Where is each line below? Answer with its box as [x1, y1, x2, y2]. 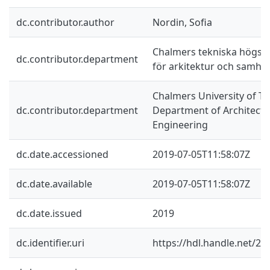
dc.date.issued [16, 206, 82, 220]
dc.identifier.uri [16, 236, 84, 250]
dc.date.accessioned [16, 147, 108, 161]
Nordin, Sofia [152, 15, 212, 29]
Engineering [152, 118, 208, 131]
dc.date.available [16, 177, 92, 190]
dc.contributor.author [16, 15, 115, 29]
